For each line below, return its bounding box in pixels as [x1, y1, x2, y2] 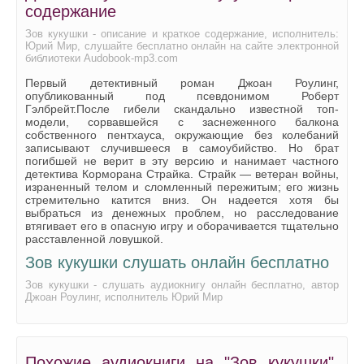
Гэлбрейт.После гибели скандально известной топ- [25, 102, 339, 116]
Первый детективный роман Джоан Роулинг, [25, 76, 339, 90]
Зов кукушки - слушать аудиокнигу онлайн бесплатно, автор [25, 279, 339, 292]
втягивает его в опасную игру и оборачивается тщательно [25, 219, 339, 233]
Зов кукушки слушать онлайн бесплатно [25, 253, 329, 272]
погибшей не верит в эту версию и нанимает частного [25, 154, 339, 168]
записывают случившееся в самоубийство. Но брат [25, 141, 339, 155]
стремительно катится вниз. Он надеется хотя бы [25, 193, 339, 207]
